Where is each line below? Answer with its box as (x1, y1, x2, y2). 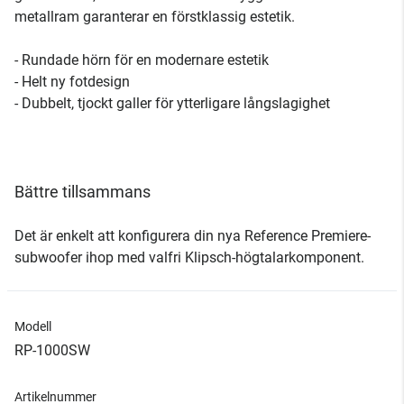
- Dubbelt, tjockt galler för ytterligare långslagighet (14, 95, 330, 112)
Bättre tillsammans (14, 182, 151, 201)
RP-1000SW (14, 342, 90, 359)
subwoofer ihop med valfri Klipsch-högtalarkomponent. (14, 249, 364, 266)
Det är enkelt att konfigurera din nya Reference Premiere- (14, 227, 371, 244)
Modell (14, 319, 51, 334)
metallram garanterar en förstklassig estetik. (14, 8, 295, 25)
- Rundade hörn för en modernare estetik (14, 51, 269, 69)
